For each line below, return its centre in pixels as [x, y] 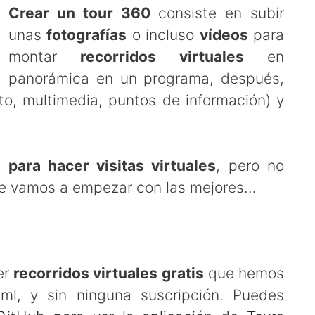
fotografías [87, 34]
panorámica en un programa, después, [146, 78]
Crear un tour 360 [79, 13]
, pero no [250, 166]
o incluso [163, 34]
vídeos [224, 34]
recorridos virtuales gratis [109, 273]
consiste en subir [217, 13]
